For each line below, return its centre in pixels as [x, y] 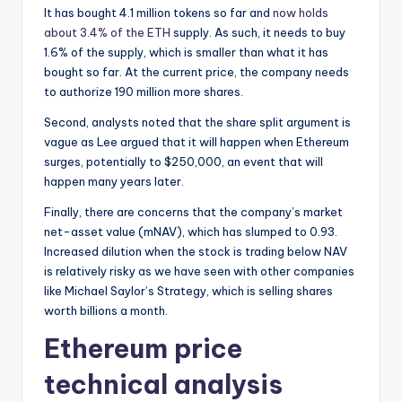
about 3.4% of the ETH [107, 32]
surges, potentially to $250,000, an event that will [184, 161]
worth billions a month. [106, 310]
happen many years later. [114, 181]
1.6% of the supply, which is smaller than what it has [186, 52]
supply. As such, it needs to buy [258, 32]
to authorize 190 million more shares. [144, 91]
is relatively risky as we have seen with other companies [199, 271]
